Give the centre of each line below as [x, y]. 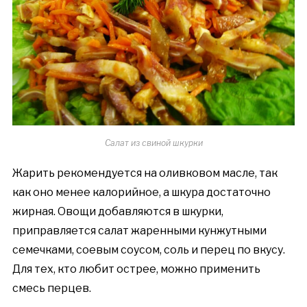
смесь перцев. [51, 288]
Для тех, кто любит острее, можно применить [136, 269]
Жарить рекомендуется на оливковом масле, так [145, 173]
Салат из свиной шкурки [153, 143]
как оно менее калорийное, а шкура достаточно [141, 192]
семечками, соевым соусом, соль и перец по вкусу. [148, 249]
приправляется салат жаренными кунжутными [139, 230]
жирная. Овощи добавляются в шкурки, [118, 211]
